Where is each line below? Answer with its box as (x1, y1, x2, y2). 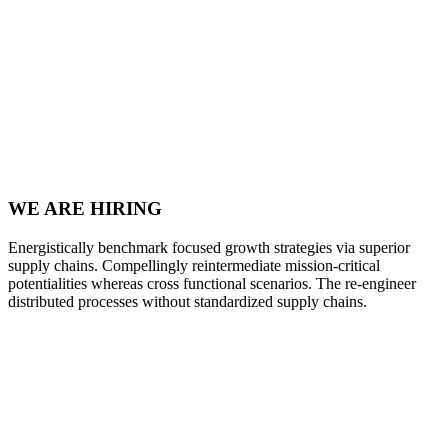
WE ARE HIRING (8, 198, 162, 220)
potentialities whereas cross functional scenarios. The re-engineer (8, 275, 416, 293)
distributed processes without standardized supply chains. (8, 293, 367, 311)
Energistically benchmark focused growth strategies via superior (8, 239, 410, 257)
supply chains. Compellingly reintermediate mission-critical (8, 257, 380, 275)
